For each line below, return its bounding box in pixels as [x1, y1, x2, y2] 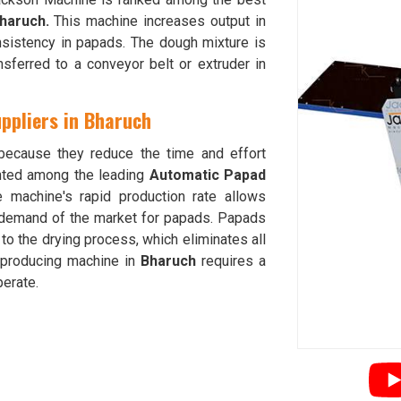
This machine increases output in [48, 13, 266, 30]
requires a [196, 252, 267, 269]
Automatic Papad [149, 166, 267, 183]
